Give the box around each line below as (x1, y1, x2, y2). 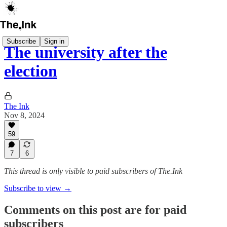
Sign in (44, 37, 64, 45)
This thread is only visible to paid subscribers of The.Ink (4, 167, 182, 175)
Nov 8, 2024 (4, 110, 45, 120)
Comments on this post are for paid (4, 203, 186, 216)
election (4, 62, 57, 81)
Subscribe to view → (4, 184, 71, 193)
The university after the (4, 43, 167, 62)
